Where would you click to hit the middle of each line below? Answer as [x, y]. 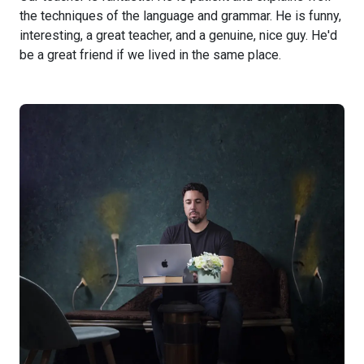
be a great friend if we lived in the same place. [150, 54]
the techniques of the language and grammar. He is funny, [180, 15]
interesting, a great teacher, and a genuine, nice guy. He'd [178, 35]
